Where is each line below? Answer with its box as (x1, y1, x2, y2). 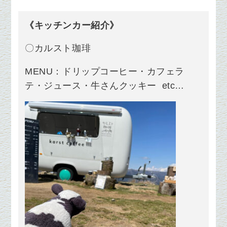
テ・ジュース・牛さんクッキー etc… (25, 80, 185, 91)
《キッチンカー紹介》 (25, 20, 119, 30)
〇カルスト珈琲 (25, 43, 91, 54)
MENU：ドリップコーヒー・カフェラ (25, 66, 184, 77)
